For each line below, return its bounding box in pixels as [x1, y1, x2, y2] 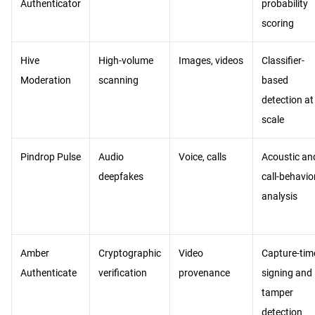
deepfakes [98, 171, 143, 182]
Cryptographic [98, 247, 161, 259]
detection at [262, 94, 314, 105]
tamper [262, 287, 293, 298]
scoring [262, 18, 294, 29]
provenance [179, 267, 230, 278]
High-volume [98, 55, 153, 66]
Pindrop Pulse [20, 151, 81, 162]
